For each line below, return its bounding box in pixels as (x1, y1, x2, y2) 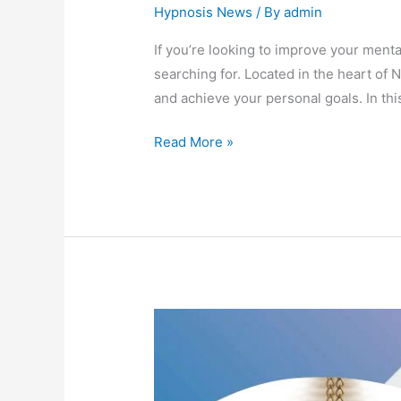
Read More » (154, 133, 235, 151)
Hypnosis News (154, 3, 253, 21)
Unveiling (153, 311, 214, 329)
